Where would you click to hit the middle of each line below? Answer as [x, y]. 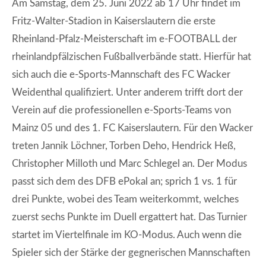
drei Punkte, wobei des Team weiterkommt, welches [125, 199]
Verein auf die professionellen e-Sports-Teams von [121, 110]
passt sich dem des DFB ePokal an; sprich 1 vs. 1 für [124, 181]
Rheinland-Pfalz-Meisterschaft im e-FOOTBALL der [124, 39]
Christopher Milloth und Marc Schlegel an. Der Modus [129, 164]
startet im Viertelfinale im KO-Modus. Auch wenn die [127, 235]
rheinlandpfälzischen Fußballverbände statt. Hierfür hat [132, 57]
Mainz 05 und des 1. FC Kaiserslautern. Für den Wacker [132, 128]
